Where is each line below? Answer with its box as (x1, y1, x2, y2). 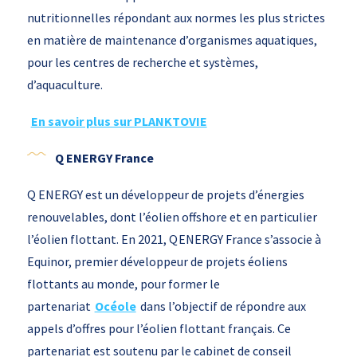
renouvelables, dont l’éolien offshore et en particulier (26, 209, 317, 226)
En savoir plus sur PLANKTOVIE (30, 113, 207, 130)
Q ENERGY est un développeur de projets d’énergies (26, 186, 304, 203)
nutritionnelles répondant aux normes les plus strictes (26, 10, 325, 26)
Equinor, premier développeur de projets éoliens (26, 253, 288, 270)
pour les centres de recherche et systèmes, (26, 54, 258, 71)
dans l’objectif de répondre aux (139, 298, 306, 315)
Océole (94, 298, 136, 315)
